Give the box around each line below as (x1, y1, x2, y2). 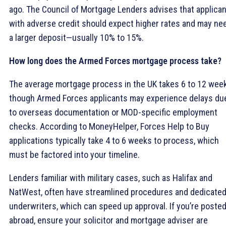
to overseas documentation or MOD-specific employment (9, 106, 217, 118)
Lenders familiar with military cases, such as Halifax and (9, 172, 212, 183)
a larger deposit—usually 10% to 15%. (9, 32, 144, 43)
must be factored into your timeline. (9, 149, 140, 160)
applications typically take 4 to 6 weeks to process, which (9, 135, 219, 146)
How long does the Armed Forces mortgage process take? (9, 55, 221, 66)
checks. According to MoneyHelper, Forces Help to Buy (9, 121, 209, 132)
